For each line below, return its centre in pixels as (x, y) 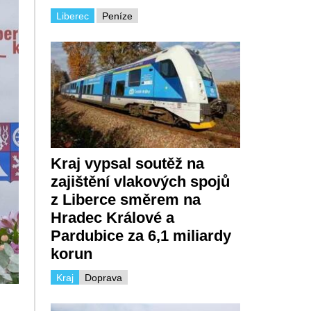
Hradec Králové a (112, 218)
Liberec (72, 16)
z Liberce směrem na (125, 200)
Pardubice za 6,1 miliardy (141, 236)
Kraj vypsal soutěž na (127, 164)
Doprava (103, 278)
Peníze (117, 16)
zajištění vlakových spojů (140, 182)
